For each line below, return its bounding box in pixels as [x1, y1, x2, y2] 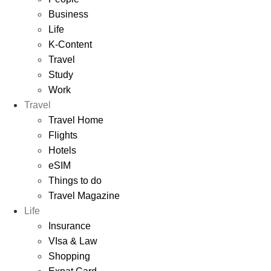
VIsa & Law [48, 235, 97, 246]
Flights [48, 129, 77, 140]
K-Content [48, 39, 92, 50]
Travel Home [48, 114, 103, 125]
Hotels [48, 145, 76, 155]
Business [48, 8, 88, 19]
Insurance [48, 220, 91, 231]
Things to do [48, 175, 102, 186]
